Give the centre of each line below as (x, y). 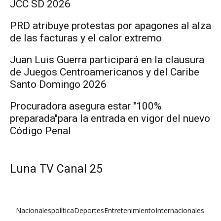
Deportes (89, 210)
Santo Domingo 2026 (58, 84)
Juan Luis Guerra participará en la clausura (107, 59)
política (63, 210)
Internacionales (180, 210)
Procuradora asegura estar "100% (86, 106)
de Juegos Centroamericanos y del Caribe (105, 72)
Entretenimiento (130, 210)
